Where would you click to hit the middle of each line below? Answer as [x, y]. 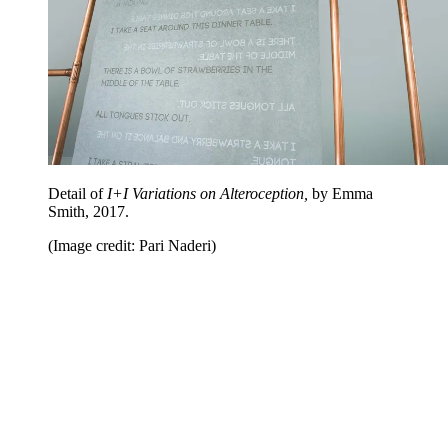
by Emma [340, 193]
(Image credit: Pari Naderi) [132, 245]
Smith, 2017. [88, 211]
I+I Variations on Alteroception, [207, 193]
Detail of [77, 193]
